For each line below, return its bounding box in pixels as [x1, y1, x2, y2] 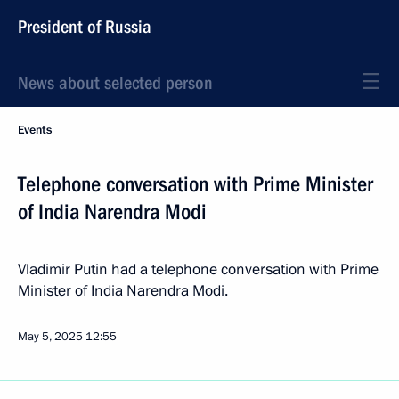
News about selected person [18, 72, 213, 94]
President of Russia [18, 16, 151, 37]
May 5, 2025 [18, 329, 83, 345]
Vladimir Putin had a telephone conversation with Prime [18, 259, 379, 280]
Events [18, 122, 52, 138]
